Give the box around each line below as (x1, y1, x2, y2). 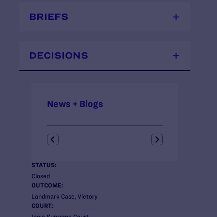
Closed (31, 172, 50, 180)
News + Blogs (47, 99, 103, 109)
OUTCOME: (31, 182, 63, 189)
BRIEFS (29, 11, 68, 22)
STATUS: (31, 161, 56, 169)
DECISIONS (29, 50, 88, 61)
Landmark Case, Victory (31, 193, 98, 200)
